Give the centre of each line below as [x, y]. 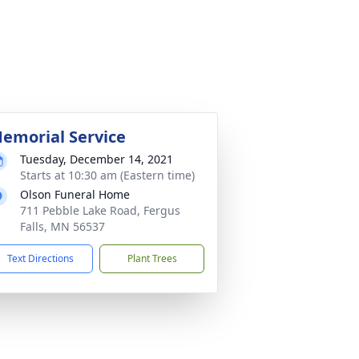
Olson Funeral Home [75, 194]
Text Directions [40, 258]
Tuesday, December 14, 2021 [97, 159]
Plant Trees [152, 258]
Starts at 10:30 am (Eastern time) [107, 175]
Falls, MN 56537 [63, 226]
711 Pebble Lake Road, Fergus [100, 210]
